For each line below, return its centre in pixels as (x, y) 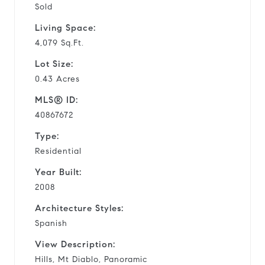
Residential (58, 151)
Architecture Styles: (79, 208)
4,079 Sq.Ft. (59, 43)
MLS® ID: (56, 100)
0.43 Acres (57, 79)
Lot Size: (54, 64)
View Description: (75, 244)
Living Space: (65, 28)
